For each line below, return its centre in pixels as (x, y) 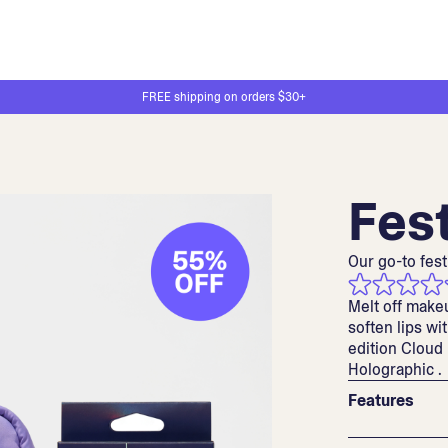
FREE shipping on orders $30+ (224, 97)
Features (381, 400)
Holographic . (395, 369)
